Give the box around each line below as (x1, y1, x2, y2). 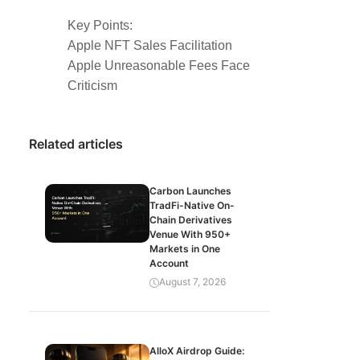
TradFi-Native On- (149, 199, 235, 211)
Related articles (29, 136, 123, 152)
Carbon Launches (149, 185, 231, 197)
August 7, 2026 (159, 276, 226, 288)
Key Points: (67, 18, 133, 32)
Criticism (67, 79, 117, 92)
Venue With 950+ (149, 228, 231, 240)
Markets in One (149, 243, 220, 255)
